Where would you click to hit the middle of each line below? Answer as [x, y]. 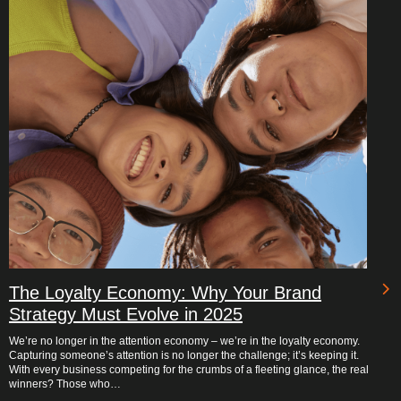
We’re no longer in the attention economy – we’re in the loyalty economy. [184, 341]
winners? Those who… [65, 384]
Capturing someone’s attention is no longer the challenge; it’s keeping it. [184, 355]
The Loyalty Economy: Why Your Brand [165, 292]
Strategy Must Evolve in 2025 [126, 314]
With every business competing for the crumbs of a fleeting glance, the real [189, 369]
